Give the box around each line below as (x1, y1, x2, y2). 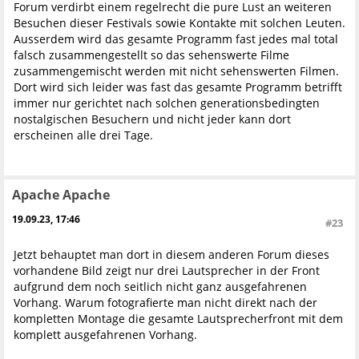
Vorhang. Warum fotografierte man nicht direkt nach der (14, 294, 317, 310)
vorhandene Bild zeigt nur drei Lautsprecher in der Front (14, 262, 320, 278)
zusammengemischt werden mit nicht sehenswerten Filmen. (14, 63, 339, 79)
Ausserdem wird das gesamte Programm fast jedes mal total (14, 30, 338, 46)
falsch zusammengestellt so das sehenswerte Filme (14, 46, 289, 63)
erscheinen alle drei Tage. (14, 127, 153, 143)
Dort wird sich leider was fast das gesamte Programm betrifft (14, 79, 342, 95)
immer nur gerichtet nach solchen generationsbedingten (14, 95, 320, 111)
